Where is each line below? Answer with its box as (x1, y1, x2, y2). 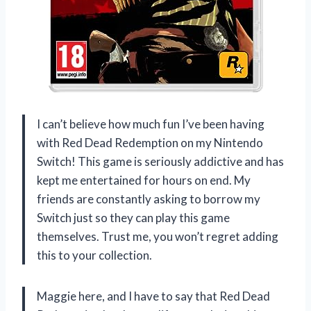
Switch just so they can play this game (37, 210, 230, 226)
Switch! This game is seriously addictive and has (37, 154, 284, 169)
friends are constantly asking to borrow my (37, 192, 260, 207)
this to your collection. (37, 248, 152, 263)
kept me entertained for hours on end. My (37, 173, 251, 188)
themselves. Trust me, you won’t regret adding (37, 229, 278, 244)
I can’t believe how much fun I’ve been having (37, 117, 264, 132)
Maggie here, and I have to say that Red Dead (37, 289, 270, 304)
